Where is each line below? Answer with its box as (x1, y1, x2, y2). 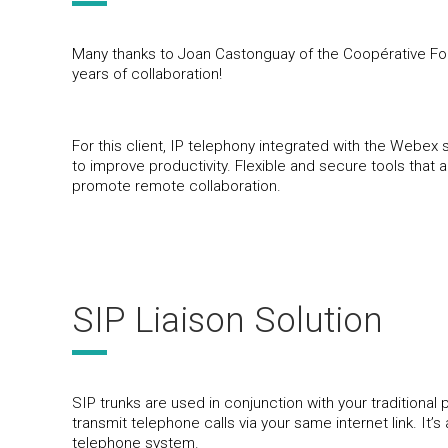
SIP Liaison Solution (72, 300, 383, 342)
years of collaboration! (72, 64, 222, 83)
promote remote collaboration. (72, 176, 281, 195)
